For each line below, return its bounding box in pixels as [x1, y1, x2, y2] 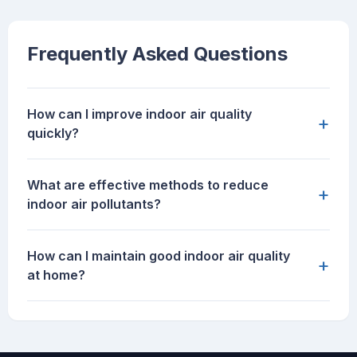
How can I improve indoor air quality [27, 106, 252, 123]
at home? [27, 267, 85, 284]
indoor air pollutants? [27, 196, 161, 213]
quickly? [27, 125, 79, 142]
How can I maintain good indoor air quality [27, 248, 290, 265]
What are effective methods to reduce [27, 177, 269, 194]
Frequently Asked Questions [27, 42, 288, 66]
